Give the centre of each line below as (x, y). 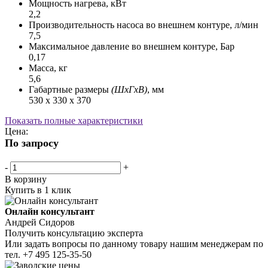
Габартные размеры (70, 89)
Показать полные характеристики (74, 120)
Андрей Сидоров (40, 222)
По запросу (32, 143)
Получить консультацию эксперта (74, 233)
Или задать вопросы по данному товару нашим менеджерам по (134, 243)
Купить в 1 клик (38, 190)
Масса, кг (48, 68)
